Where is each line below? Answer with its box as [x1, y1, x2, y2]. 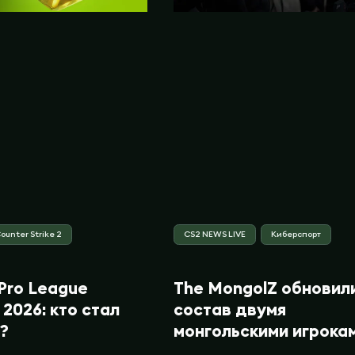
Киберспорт [270, 228, 321, 239]
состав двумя [173, 298, 286, 320]
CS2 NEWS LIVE [183, 228, 246, 239]
